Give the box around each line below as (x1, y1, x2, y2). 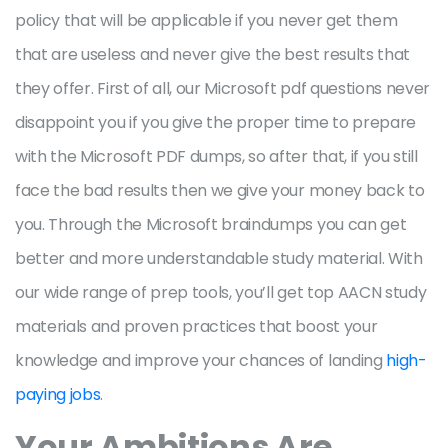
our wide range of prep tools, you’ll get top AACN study (15, 281, 427, 304)
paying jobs (15, 383, 101, 406)
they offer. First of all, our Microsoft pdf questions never (15, 77, 431, 100)
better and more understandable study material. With (15, 247, 423, 270)
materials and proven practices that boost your (15, 315, 378, 338)
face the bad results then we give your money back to (15, 179, 425, 202)
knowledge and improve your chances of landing (15, 349, 387, 372)
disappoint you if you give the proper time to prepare (15, 111, 417, 134)
